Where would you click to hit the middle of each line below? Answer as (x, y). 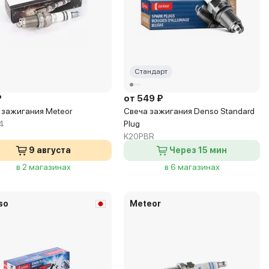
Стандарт (151, 71)
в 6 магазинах (192, 167)
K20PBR (139, 136)
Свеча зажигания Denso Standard (189, 111)
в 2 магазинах (44, 167)
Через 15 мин (198, 150)
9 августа (50, 150)
